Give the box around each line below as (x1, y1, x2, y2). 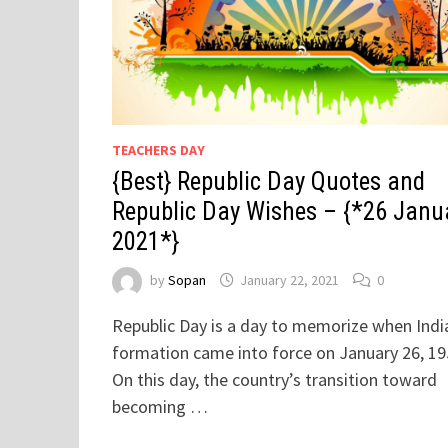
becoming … (112, 394, 209, 418)
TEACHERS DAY (112, 140, 206, 159)
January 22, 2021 (240, 271, 340, 290)
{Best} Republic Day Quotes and (112, 166, 426, 196)
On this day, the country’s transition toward (112, 367, 438, 391)
